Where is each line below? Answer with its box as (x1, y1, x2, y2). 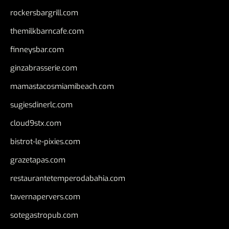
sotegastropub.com (10, 210, 78, 220)
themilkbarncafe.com (10, 26, 84, 36)
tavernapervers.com (10, 191, 80, 202)
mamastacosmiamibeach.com (10, 81, 114, 91)
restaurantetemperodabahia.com (10, 173, 125, 184)
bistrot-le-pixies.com (10, 136, 80, 147)
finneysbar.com (10, 44, 64, 55)
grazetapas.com (10, 154, 65, 165)
